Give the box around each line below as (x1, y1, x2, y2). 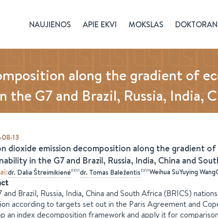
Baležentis (110, 167, 141, 177)
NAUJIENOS (29, 19, 71, 30)
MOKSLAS (128, 19, 163, 30)
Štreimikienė (34, 167, 71, 177)
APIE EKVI (83, 19, 117, 30)
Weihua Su (149, 167, 179, 177)
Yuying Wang (179, 167, 216, 177)
